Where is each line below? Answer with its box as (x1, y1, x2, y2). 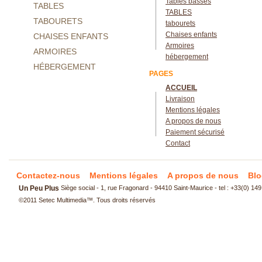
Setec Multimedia (39, 196, 87, 204)
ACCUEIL (166, 84, 197, 92)
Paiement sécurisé (166, 128, 225, 136)
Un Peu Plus (19, 184, 59, 192)
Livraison (166, 95, 195, 103)
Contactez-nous (16, 171, 80, 180)
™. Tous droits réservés (87, 196, 156, 204)
